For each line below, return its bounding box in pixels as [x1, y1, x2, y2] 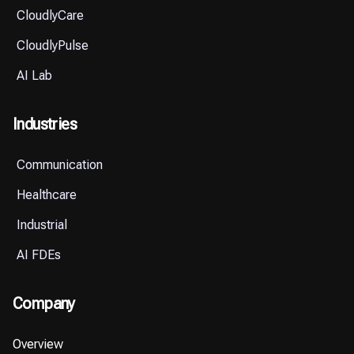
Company [13, 294, 75, 313]
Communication [17, 157, 103, 172]
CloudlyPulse [17, 38, 88, 53]
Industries [13, 115, 77, 134]
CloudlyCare [17, 8, 84, 23]
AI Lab [17, 68, 52, 83]
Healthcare [17, 187, 77, 202]
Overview [13, 337, 63, 352]
